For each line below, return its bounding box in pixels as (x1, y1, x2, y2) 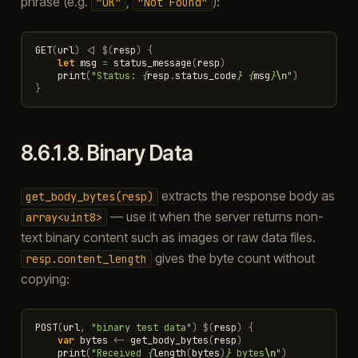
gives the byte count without (151, 249, 315, 266)
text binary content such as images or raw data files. (20, 229, 316, 245)
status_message (113, 56, 192, 70)
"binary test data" (90, 320, 192, 334)
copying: (20, 270, 70, 287)
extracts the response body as (157, 187, 335, 204)
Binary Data (87, 140, 194, 165)
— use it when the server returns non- (106, 208, 324, 225)
